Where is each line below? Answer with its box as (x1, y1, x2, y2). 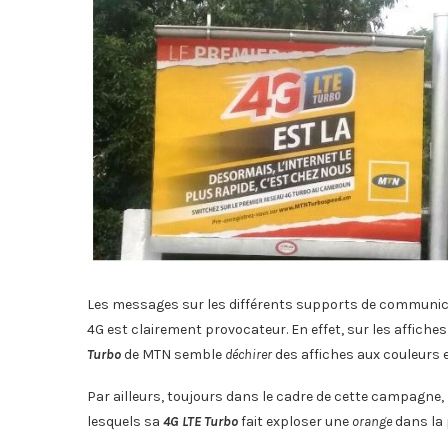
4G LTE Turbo (163, 413, 238, 431)
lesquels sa (87, 413, 163, 431)
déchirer (225, 346, 272, 364)
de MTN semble (124, 346, 225, 364)
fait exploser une (238, 413, 352, 431)
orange (352, 413, 392, 431)
